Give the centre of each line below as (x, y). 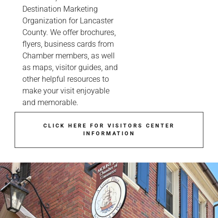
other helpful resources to (66, 79)
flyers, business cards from (68, 44)
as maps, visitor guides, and (70, 67)
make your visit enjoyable (66, 91)
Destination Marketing (60, 9)
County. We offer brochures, (69, 32)
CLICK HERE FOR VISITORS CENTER (109, 126)
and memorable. (50, 102)
